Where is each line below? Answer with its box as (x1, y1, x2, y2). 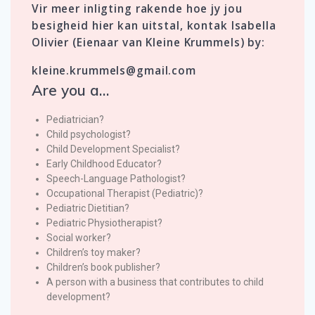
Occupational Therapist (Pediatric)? (46, 188, 203, 200)
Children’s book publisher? (46, 262, 160, 274)
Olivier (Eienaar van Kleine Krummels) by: (32, 35, 265, 51)
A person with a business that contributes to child (46, 276, 264, 288)
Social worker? (46, 232, 111, 244)
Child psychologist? (46, 129, 131, 141)
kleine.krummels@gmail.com (32, 63, 196, 79)
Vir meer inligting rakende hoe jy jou (32, 1, 243, 17)
